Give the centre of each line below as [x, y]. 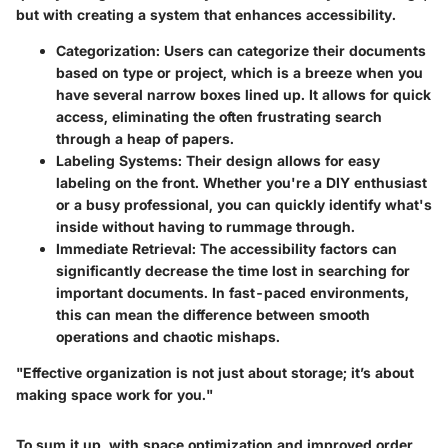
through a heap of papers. [145, 139]
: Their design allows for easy [279, 161]
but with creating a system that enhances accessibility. [206, 15]
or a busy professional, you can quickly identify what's [244, 205]
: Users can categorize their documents [291, 51]
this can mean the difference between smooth [213, 315]
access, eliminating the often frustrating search [219, 117]
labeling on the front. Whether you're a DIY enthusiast [241, 183]
